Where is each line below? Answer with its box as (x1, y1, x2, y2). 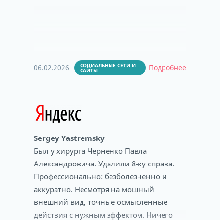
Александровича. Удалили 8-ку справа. (34, 159, 174, 168)
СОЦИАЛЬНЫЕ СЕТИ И (80, 62, 136, 69)
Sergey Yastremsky (34, 133, 105, 143)
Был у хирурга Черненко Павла (34, 146, 147, 156)
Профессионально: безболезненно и (34, 171, 167, 181)
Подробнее (149, 63, 186, 72)
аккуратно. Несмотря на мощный (34, 184, 154, 194)
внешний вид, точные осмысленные (34, 197, 167, 207)
